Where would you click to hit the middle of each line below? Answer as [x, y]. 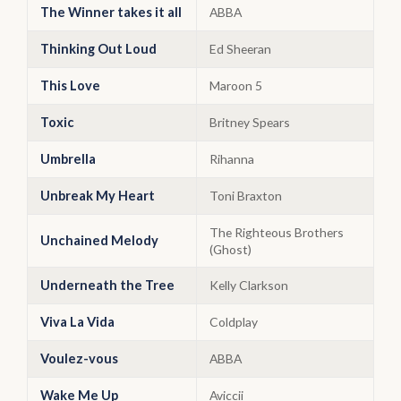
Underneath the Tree [107, 285]
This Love [70, 85]
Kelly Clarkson [249, 285]
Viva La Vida [77, 322]
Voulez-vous [79, 358]
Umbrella [68, 159]
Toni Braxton [246, 196]
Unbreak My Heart [98, 196]
